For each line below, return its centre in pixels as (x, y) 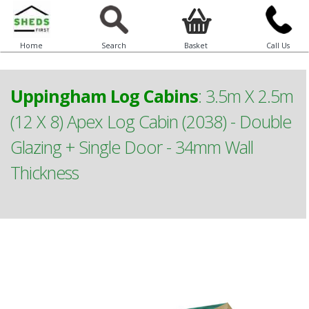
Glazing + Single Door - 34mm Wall (132, 147)
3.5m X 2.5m (249, 96)
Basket (196, 46)
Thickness (44, 172)
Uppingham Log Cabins (104, 96)
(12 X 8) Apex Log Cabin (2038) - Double (151, 121)
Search (113, 46)
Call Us (278, 46)
